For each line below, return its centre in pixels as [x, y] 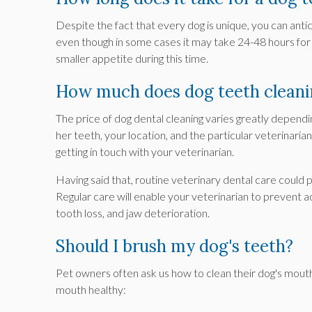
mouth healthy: [91, 290]
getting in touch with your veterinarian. [145, 152]
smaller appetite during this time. [132, 58]
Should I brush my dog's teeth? [174, 247]
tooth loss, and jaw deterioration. [133, 213]
